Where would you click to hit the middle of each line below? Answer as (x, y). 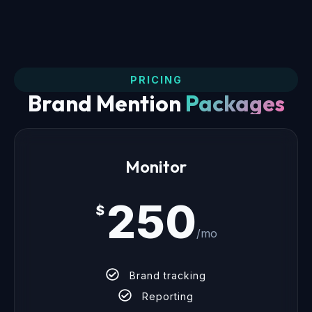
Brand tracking (167, 276)
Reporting (167, 297)
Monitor (156, 166)
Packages (235, 103)
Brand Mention (106, 103)
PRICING (156, 79)
